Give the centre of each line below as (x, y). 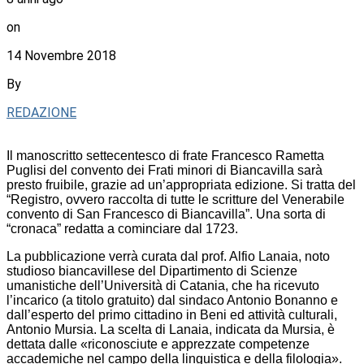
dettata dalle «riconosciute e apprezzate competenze (158, 344)
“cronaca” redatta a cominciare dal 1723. (122, 228)
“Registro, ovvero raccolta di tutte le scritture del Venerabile (175, 199)
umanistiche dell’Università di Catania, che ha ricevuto (163, 285)
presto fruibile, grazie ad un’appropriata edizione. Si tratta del (181, 184)
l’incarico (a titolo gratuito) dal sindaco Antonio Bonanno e (172, 300)
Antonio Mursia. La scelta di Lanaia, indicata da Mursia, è (171, 329)
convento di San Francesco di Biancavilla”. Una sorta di (166, 214)
